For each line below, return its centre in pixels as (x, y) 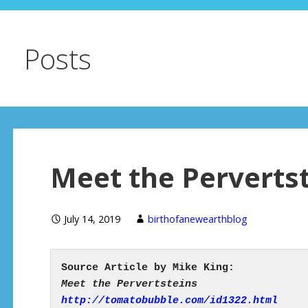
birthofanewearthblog (197, 219)
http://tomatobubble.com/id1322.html (169, 300)
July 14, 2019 (92, 219)
